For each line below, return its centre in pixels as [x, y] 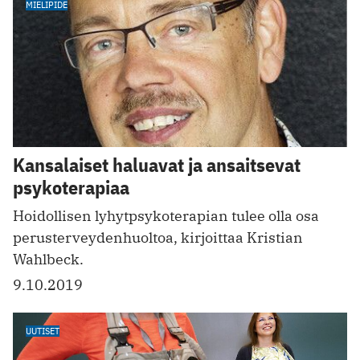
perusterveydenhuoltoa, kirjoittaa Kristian [158, 237]
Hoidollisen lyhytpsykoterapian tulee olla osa [166, 215]
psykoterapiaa [71, 187]
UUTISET [43, 330]
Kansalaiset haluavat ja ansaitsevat [157, 164]
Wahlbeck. [48, 259]
